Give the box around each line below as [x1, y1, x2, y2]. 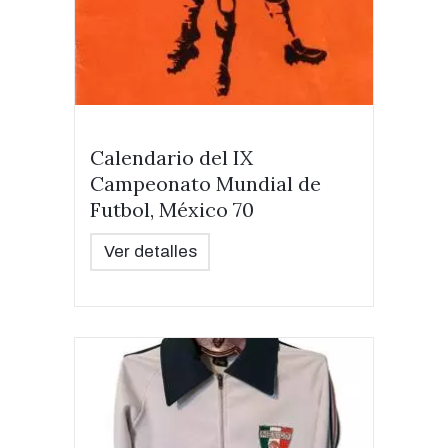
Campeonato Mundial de [90, 171, 321, 196]
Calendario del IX [90, 145, 253, 170]
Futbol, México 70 [90, 197, 254, 222]
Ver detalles [103, 242, 197, 261]
